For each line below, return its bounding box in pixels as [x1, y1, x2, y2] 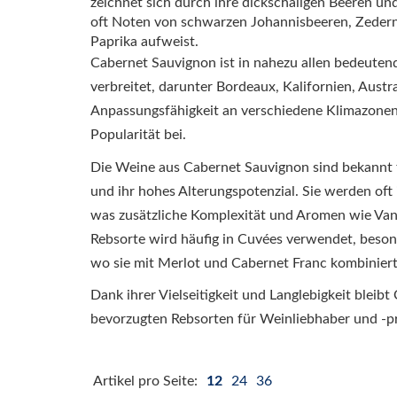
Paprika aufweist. [90, 35, 198, 49]
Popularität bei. [90, 128, 186, 142]
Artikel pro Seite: [93, 373, 201, 388]
